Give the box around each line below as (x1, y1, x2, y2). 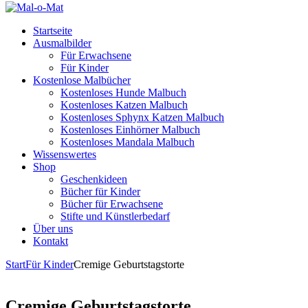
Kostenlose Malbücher (33, 74, 131, 86)
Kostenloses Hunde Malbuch (60, 87, 186, 98)
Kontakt (33, 235, 68, 247)
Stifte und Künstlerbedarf (60, 210, 170, 222)
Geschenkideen (60, 173, 127, 185)
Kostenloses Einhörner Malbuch (60, 124, 200, 135)
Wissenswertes (33, 148, 96, 160)
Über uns (33, 223, 73, 234)
